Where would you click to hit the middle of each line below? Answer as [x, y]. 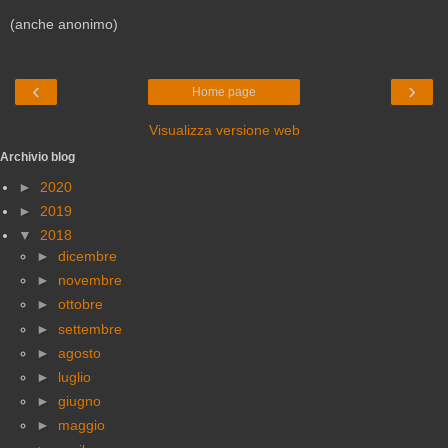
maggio [81, 425]
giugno [79, 401]
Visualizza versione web [224, 129]
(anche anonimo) [64, 24]
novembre [90, 280]
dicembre [87, 256]
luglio [74, 377]
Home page [224, 91]
